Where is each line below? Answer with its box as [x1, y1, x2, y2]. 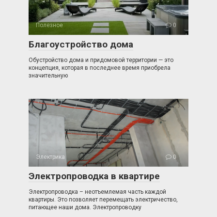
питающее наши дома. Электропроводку [29, 204, 141, 211]
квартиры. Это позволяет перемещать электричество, [29, 196, 178, 203]
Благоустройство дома [29, 39, 133, 50]
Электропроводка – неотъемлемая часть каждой [29, 188, 166, 195]
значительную [29, 72, 68, 79]
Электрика [36, 154, 65, 160]
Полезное [36, 22, 63, 29]
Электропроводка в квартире [29, 170, 160, 182]
